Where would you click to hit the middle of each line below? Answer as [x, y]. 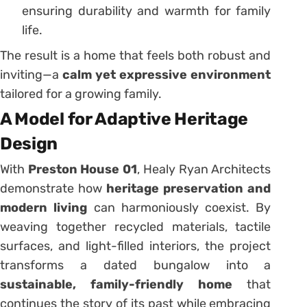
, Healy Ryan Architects [204, 170]
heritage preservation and [189, 189]
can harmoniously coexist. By [179, 208]
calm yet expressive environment [167, 75]
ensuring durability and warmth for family [147, 11]
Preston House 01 [83, 170]
